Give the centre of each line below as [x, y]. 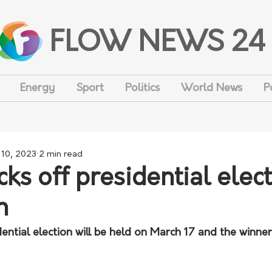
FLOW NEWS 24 [158, 44]
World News [211, 88]
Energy [37, 88]
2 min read [61, 154]
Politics [142, 88]
